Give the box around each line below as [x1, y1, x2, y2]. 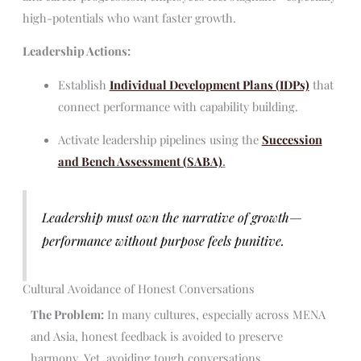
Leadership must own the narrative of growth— [42, 209, 303, 226]
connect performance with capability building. [57, 98, 298, 114]
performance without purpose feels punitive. [42, 232, 285, 250]
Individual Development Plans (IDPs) [109, 76, 309, 93]
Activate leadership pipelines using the [57, 131, 262, 148]
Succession [261, 131, 322, 148]
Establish [57, 76, 110, 93]
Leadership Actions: [22, 43, 131, 60]
